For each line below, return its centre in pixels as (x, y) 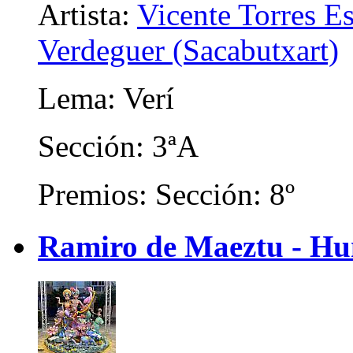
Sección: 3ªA (118, 147)
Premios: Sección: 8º (166, 195)
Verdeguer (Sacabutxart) (188, 50)
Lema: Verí (106, 98)
